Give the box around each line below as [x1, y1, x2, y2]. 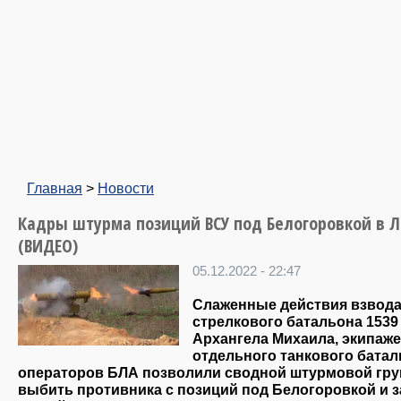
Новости [98, 180, 154, 196]
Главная [27, 180, 82, 196]
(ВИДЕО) [18, 234, 78, 258]
